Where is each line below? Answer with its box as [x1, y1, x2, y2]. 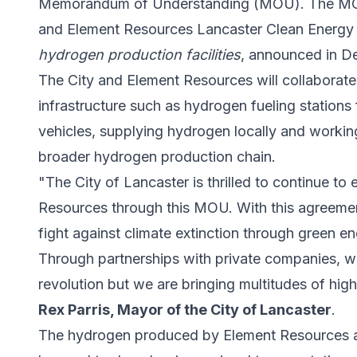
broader [38, 148, 94, 166]
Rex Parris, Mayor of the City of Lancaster [38, 301, 331, 319]
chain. [233, 148, 276, 166]
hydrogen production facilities [38, 46, 241, 64]
